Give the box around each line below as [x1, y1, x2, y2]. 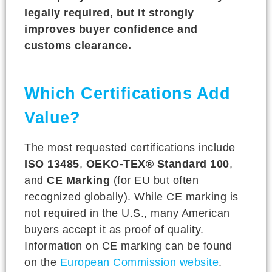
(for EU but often [110, 174, 199, 186]
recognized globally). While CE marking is [24, 191, 239, 203]
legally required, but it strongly [24, 7, 194, 19]
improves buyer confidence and [24, 23, 198, 35]
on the [24, 256, 60, 268]
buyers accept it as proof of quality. [24, 223, 204, 236]
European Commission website [59, 256, 219, 268]
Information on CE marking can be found [24, 240, 232, 252]
